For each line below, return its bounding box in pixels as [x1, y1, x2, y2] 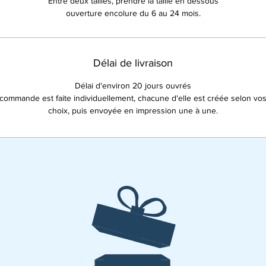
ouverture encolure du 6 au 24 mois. [65, 8, 201, 18]
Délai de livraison [93, 57, 173, 69]
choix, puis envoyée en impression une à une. [48, 106, 218, 115]
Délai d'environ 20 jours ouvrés [75, 81, 191, 90]
